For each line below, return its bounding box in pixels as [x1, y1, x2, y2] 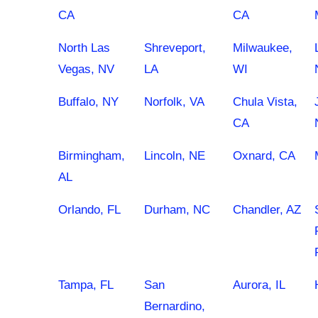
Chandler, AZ [233, 203, 301, 216]
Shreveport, [144, 41, 206, 55]
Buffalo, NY [58, 95, 119, 109]
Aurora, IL [233, 278, 285, 292]
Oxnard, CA [233, 149, 295, 163]
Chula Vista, [233, 95, 297, 109]
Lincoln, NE [144, 149, 205, 163]
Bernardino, [144, 300, 205, 313]
